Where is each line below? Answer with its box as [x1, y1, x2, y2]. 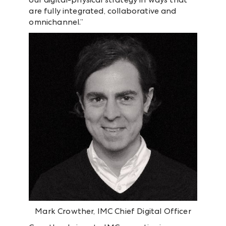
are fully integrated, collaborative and [29, 6, 177, 16]
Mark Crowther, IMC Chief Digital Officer [35, 206, 191, 216]
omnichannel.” [29, 17, 84, 27]
